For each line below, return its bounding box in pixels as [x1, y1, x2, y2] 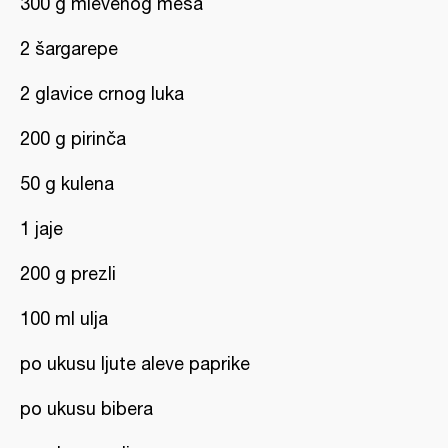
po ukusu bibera [20, 398, 153, 419]
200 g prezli [20, 263, 116, 284]
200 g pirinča [20, 128, 126, 149]
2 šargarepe [20, 38, 118, 59]
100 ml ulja [20, 308, 108, 329]
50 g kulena [20, 173, 114, 194]
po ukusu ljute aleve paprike [20, 353, 250, 374]
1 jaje [20, 218, 63, 239]
